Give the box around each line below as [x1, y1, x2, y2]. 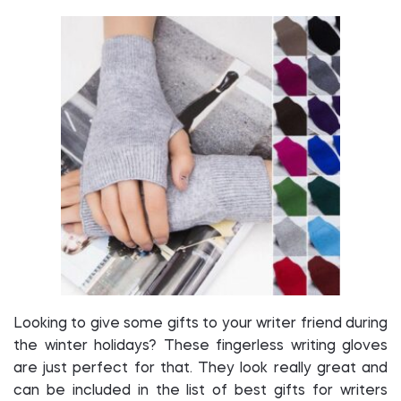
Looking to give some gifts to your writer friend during [13, 317, 388, 331]
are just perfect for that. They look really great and [13, 362, 388, 376]
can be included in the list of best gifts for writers [13, 384, 388, 398]
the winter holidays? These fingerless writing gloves [13, 339, 388, 354]
